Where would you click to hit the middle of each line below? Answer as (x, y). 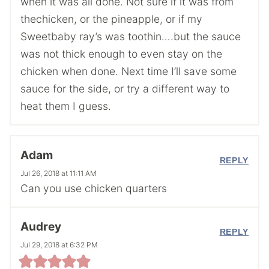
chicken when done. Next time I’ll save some (128, 71)
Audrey (41, 227)
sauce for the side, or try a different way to (125, 88)
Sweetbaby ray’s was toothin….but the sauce (131, 36)
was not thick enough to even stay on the (121, 53)
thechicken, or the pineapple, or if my (111, 19)
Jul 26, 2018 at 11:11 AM (59, 174)
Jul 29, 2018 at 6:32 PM (59, 245)
